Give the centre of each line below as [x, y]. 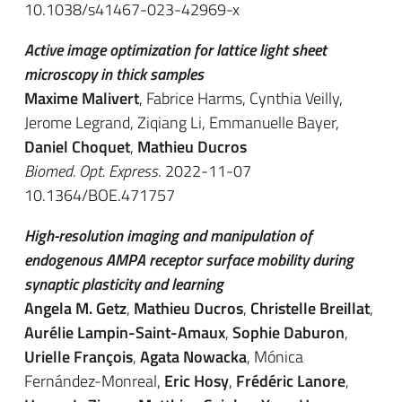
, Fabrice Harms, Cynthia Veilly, [241, 98]
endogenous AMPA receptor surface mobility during [189, 260]
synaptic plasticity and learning [124, 284]
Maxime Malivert [82, 98]
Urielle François [79, 357]
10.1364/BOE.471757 [100, 195]
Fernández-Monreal [91, 381]
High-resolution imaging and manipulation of [168, 236]
